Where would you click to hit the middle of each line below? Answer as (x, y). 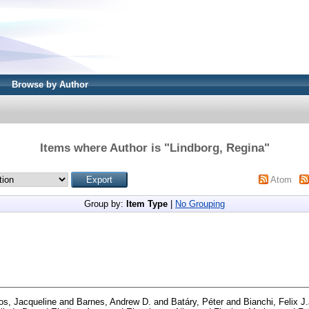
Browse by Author (50, 84)
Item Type (147, 203)
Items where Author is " (104, 148)
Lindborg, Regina (217, 148)
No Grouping (200, 203)
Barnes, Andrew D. (114, 301)
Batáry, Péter (197, 301)
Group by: (105, 203)
